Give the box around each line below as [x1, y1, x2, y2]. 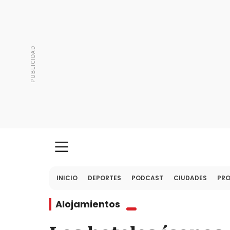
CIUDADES [174, 174, 207, 182]
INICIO [56, 174, 78, 182]
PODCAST [131, 174, 163, 182]
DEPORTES [88, 174, 121, 182]
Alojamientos [55, 198, 120, 210]
